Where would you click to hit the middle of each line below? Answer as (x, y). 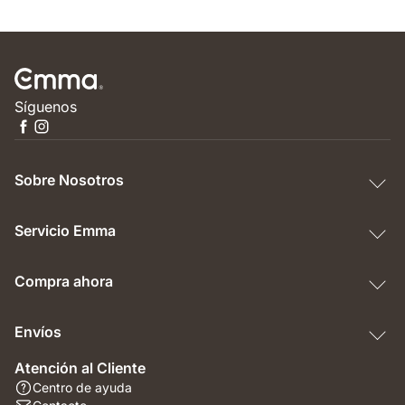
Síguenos (46, 107)
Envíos (38, 332)
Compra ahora (64, 282)
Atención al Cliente (80, 368)
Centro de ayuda (82, 388)
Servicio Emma (65, 231)
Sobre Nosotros (69, 180)
